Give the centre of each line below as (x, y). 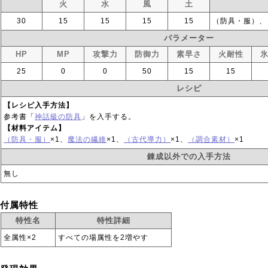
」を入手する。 (109, 117)
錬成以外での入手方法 (189, 156)
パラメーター (189, 38)
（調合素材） (211, 139)
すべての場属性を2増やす (103, 237)
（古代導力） (147, 139)
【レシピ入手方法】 (39, 105)
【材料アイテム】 (35, 128)
